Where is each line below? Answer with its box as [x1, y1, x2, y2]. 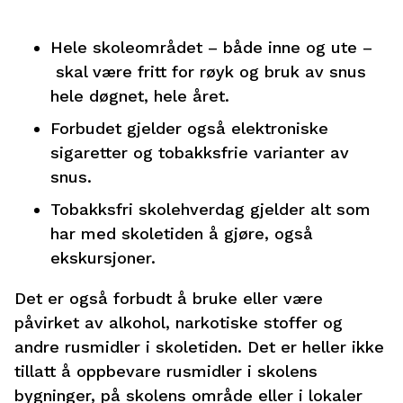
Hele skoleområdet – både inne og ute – [50, 38, 372, 57]
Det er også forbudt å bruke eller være [14, 289, 323, 308]
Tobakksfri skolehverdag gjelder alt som [50, 200, 371, 219]
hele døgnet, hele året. [50, 86, 229, 105]
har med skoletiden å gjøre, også [50, 224, 313, 243]
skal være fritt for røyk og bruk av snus [50, 62, 366, 81]
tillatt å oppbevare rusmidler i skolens [14, 362, 318, 381]
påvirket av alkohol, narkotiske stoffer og [14, 313, 343, 332]
